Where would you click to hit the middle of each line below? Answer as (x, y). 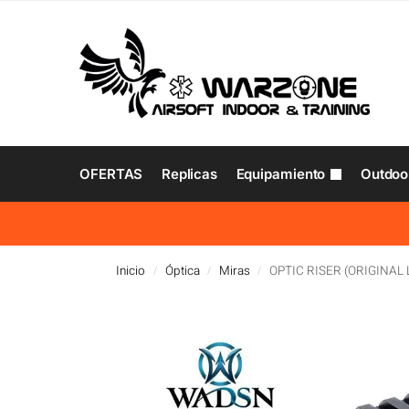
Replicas (189, 174)
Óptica (182, 271)
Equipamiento (281, 174)
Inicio (131, 271)
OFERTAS (111, 174)
